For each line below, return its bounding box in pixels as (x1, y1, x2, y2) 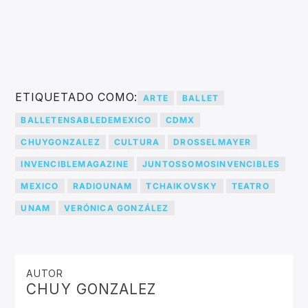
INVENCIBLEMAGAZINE (21, 159, 129, 170)
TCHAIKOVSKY (146, 181, 218, 192)
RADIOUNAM (72, 181, 133, 192)
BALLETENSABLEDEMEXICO (21, 115, 152, 126)
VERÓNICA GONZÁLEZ (64, 203, 169, 214)
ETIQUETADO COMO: (15, 90, 138, 104)
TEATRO (231, 181, 269, 192)
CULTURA (113, 137, 160, 148)
